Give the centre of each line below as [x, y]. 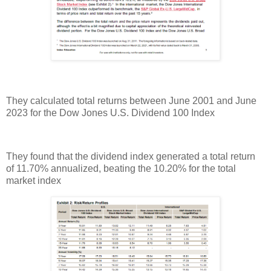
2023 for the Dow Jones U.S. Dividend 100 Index [110, 113]
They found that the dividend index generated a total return [131, 156]
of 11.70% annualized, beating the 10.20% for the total [121, 168]
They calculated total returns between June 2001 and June [131, 101]
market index [34, 180]
